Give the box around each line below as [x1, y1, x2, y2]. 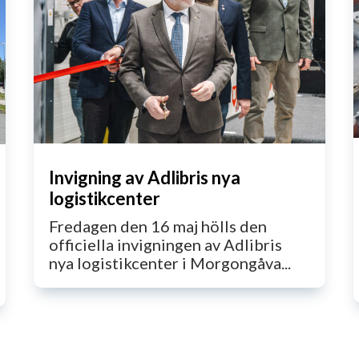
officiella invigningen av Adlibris [49, 235, 283, 255]
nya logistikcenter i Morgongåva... [49, 253, 292, 273]
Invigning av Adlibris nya [49, 167, 241, 189]
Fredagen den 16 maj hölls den [49, 216, 268, 236]
